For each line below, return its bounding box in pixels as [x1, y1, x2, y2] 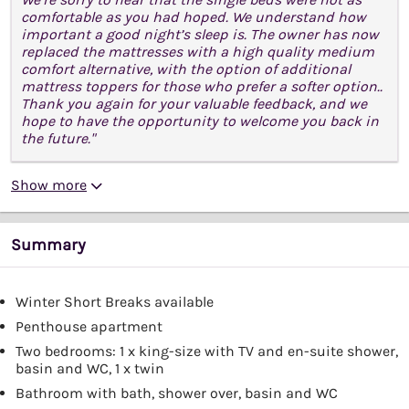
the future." [21, 129, 95, 147]
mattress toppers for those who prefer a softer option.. [21, 77, 383, 95]
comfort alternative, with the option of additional [21, 59, 351, 78]
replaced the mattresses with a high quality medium [21, 42, 374, 60]
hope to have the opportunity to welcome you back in [21, 111, 379, 130]
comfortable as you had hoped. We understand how [21, 7, 366, 26]
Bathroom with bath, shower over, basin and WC [16, 383, 338, 402]
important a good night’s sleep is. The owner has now [21, 25, 379, 43]
